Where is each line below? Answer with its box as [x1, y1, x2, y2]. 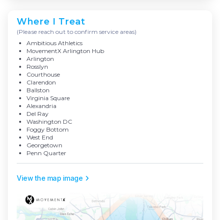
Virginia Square [27, 94, 70, 102]
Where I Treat [17, 16, 85, 27]
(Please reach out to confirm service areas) [17, 28, 137, 36]
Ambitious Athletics [27, 39, 82, 47]
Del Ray [27, 110, 49, 118]
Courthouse [27, 71, 60, 79]
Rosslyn [27, 63, 48, 71]
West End [27, 134, 53, 141]
